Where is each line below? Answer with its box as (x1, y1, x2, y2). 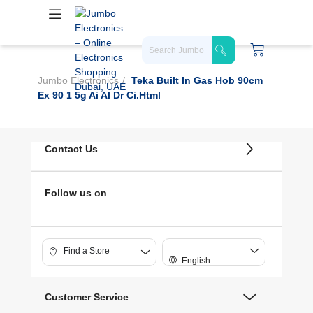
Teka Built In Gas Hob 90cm (131, 75, 263, 86)
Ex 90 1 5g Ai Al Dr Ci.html (38, 89, 161, 101)
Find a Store (64, 245, 110, 256)
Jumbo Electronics (38, 75, 119, 86)
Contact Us (45, 143, 98, 154)
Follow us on (45, 187, 107, 198)
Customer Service (45, 291, 129, 303)
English (182, 256, 210, 265)
